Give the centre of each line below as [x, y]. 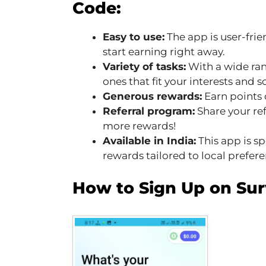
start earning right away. [164, 52]
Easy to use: [134, 37]
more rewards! [139, 126]
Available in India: [149, 141]
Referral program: [149, 111]
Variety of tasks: [144, 67]
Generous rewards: [152, 96]
